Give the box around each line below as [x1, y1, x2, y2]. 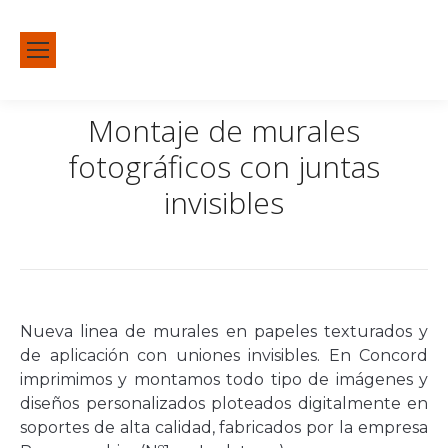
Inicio [124, 222, 155, 240]
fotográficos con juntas [68, 145, 380, 187]
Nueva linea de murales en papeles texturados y [20, 322, 428, 341]
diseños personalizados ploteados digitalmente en [20, 394, 428, 413]
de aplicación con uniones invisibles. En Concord [20, 346, 428, 365]
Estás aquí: [20, 222, 105, 242]
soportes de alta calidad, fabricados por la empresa [20, 418, 428, 437]
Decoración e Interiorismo [174, 222, 324, 240]
